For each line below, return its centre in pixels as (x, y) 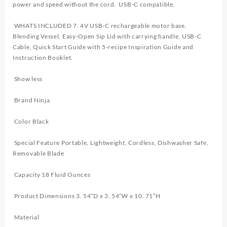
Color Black (31, 122)
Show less (28, 79)
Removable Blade (39, 154)
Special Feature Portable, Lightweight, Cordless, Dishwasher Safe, (111, 143)
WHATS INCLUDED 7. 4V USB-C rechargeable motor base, (100, 26)
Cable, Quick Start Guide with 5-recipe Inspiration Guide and (103, 47)
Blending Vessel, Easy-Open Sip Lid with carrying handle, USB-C (107, 36)
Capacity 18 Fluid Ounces (52, 175)
